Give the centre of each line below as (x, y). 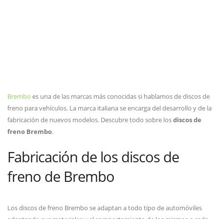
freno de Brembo (61, 176)
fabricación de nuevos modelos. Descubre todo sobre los (89, 120)
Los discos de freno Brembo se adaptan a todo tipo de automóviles (105, 208)
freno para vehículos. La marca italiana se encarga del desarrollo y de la (109, 108)
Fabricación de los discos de (93, 157)
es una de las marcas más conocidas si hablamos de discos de (120, 97)
